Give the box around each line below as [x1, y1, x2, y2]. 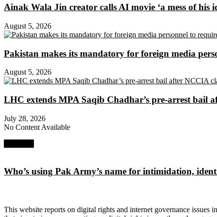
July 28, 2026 [4, 114, 46, 123]
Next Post [4, 139, 34, 148]
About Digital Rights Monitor [4, 186, 122, 196]
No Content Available [4, 123, 70, 131]
